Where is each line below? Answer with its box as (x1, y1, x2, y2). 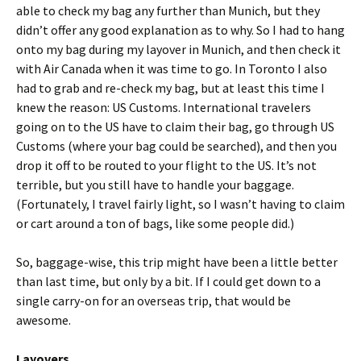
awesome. (16, 312, 71, 328)
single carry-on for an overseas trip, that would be (16, 293, 291, 309)
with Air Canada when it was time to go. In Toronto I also (16, 60, 327, 77)
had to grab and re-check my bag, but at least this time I (16, 80, 325, 96)
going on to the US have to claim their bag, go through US (16, 118, 334, 135)
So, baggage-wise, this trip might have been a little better (16, 254, 338, 270)
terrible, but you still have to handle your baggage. (16, 176, 294, 193)
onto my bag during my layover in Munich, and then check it (16, 41, 341, 57)
